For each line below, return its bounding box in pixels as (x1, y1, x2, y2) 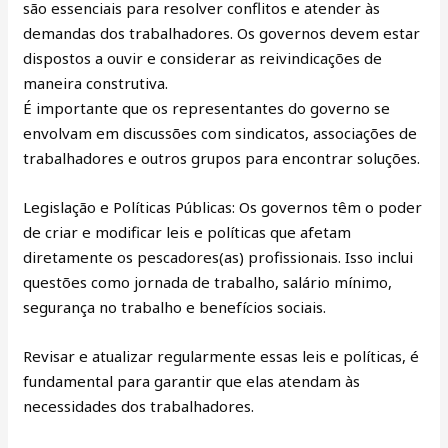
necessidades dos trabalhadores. (23, 395, 255, 416)
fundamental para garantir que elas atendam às (23, 370, 361, 391)
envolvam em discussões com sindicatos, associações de (23, 122, 418, 143)
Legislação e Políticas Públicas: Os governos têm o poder (23, 196, 423, 217)
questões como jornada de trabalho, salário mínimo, (23, 271, 393, 292)
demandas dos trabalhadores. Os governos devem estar (23, 22, 421, 43)
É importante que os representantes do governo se (23, 97, 391, 118)
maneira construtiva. (23, 72, 169, 93)
